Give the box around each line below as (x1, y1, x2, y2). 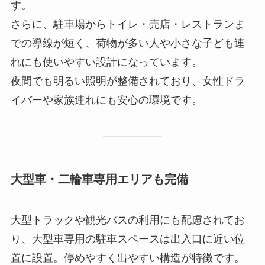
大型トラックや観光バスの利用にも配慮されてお (10, 214, 245, 227)
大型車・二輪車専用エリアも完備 (10, 173, 188, 186)
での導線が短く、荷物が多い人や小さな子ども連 (10, 37, 245, 50)
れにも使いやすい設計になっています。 (10, 56, 202, 69)
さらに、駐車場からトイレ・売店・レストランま (10, 18, 245, 31)
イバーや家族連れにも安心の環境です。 (10, 94, 202, 106)
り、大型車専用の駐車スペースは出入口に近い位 (10, 233, 245, 245)
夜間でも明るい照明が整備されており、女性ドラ (10, 75, 245, 88)
